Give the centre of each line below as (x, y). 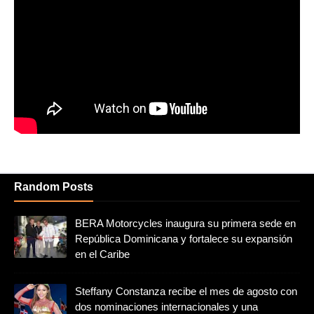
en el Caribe (102, 254)
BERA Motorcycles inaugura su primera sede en (185, 223)
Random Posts (54, 186)
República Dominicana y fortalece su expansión (184, 238)
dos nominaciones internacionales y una (166, 306)
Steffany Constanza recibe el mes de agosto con (186, 291)
